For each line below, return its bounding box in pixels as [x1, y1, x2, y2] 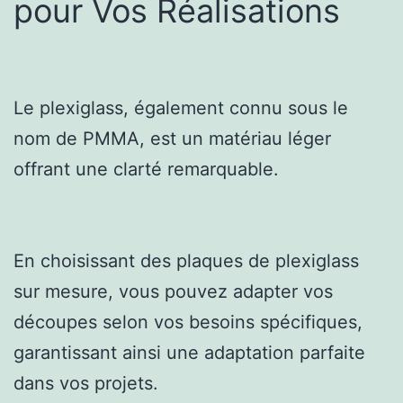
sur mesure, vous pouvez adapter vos [13, 280, 333, 302]
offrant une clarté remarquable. [13, 157, 279, 180]
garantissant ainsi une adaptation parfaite [13, 341, 365, 363]
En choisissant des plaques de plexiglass [13, 249, 359, 272]
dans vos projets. [13, 372, 158, 394]
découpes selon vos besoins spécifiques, [13, 310, 363, 333]
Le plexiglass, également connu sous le [13, 96, 348, 119]
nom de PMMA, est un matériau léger [13, 127, 331, 149]
